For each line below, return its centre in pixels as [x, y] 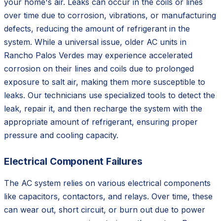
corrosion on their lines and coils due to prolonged [99, 68]
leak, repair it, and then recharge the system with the [103, 108]
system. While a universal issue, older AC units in [95, 42]
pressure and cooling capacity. [61, 135]
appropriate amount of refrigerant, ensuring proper [101, 122]
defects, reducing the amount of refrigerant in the [97, 28]
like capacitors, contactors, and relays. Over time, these [108, 196]
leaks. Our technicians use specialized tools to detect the [110, 95]
